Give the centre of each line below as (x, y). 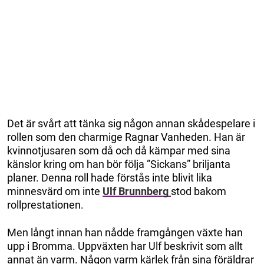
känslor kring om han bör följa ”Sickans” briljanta (119, 164)
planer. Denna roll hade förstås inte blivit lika (110, 177)
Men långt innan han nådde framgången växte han (125, 232)
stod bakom (199, 191)
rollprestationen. (45, 204)
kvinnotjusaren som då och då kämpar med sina (119, 150)
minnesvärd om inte (55, 191)
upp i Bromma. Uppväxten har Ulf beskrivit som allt (125, 246)
